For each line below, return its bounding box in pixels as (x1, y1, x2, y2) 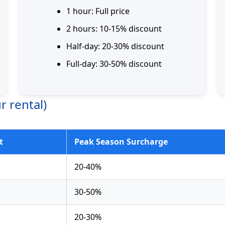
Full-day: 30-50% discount (66, 58, 162, 70)
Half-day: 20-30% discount (66, 41, 164, 52)
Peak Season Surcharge (74, 136, 168, 148)
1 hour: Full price (66, 6, 130, 17)
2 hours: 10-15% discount (66, 23, 162, 35)
